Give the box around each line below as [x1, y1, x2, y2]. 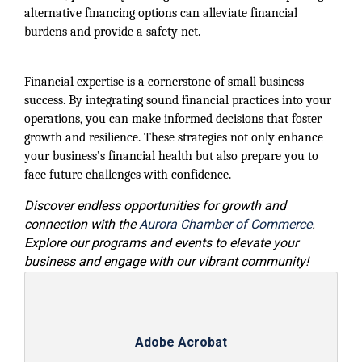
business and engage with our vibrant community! [24, 252, 309, 271]
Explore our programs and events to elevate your [24, 234, 298, 253]
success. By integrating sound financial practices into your [24, 93, 331, 107]
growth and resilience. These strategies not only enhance [24, 130, 323, 145]
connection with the [24, 215, 139, 234]
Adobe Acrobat [135, 333, 227, 352]
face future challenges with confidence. [24, 167, 231, 182]
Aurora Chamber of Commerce [139, 215, 312, 234]
